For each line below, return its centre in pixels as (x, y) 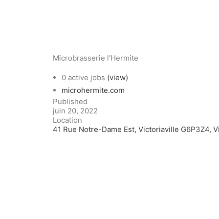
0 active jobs (84, 77)
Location (67, 120)
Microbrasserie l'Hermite (96, 58)
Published (70, 101)
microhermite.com (93, 90)
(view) (118, 77)
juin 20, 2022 (75, 111)
